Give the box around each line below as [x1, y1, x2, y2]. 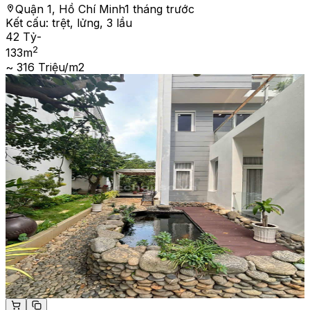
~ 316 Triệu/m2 [6, 60, 84, 74]
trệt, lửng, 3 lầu [52, 16, 132, 30]
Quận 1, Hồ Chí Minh [15, 2, 125, 17]
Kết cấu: [6, 16, 52, 30]
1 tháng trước [125, 2, 194, 17]
